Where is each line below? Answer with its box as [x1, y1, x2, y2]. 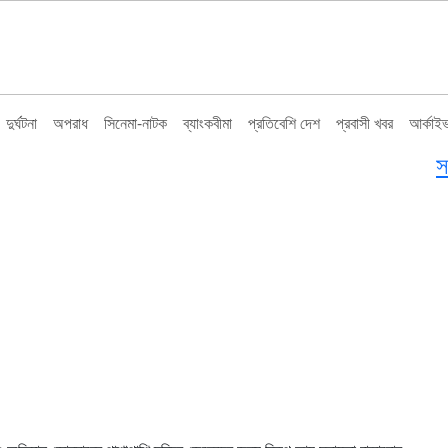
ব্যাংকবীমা [183, 112, 232, 134]
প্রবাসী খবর [336, 112, 393, 134]
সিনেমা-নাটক [104, 112, 167, 134]
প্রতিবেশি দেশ [248, 112, 320, 134]
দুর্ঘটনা [6, 112, 37, 134]
